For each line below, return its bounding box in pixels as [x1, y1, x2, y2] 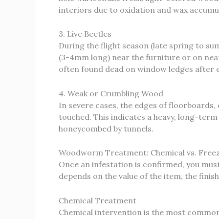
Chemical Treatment [59, 195, 136, 205]
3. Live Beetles [59, 29, 111, 39]
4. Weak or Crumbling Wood [59, 88, 163, 98]
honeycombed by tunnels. [59, 123, 153, 133]
